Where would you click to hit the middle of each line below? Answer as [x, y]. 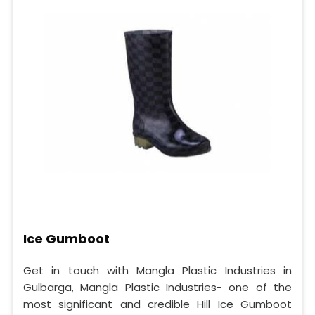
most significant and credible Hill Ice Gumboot [157, 304]
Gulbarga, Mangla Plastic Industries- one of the [157, 288]
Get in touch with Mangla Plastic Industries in [157, 271]
